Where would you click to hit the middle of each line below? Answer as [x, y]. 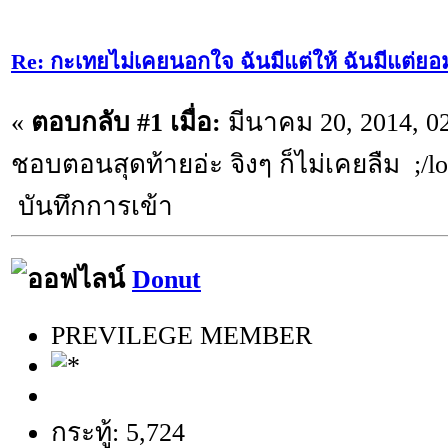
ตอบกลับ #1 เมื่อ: [126, 122]
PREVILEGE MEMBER [181, 336]
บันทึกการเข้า [92, 206]
